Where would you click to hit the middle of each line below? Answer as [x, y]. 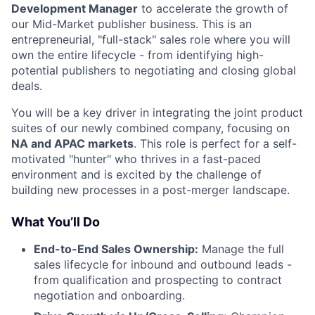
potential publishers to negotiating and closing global [154, 70]
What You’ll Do [56, 222]
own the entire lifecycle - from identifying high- [137, 55]
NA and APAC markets [72, 143]
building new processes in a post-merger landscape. [150, 190]
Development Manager [75, 8]
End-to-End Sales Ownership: [116, 249]
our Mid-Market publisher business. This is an [131, 24]
